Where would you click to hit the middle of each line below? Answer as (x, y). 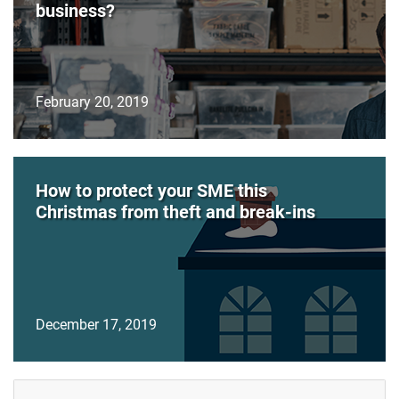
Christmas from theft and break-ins (175, 212)
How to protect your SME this (151, 190)
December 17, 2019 (96, 324)
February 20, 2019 (92, 102)
